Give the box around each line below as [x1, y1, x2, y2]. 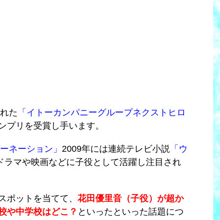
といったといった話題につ [78, 206, 184, 217]
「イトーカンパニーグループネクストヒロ [18, 107, 186, 117]
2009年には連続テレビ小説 [62, 143, 170, 154]
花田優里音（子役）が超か [78, 193, 184, 203]
